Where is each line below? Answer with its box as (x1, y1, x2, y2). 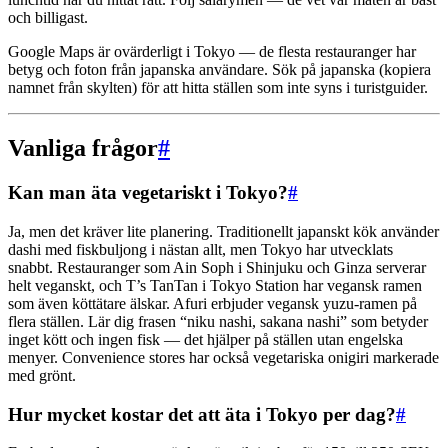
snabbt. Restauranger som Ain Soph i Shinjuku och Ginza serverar (8, 258, 426, 276)
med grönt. (8, 366, 76, 384)
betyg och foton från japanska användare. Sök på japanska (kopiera (8, 61, 431, 79)
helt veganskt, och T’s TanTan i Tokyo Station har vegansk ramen (8, 276, 422, 294)
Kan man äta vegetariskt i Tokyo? (8, 182, 288, 204)
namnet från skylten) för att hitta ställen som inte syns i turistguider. (8, 79, 428, 97)
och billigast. (8, 9, 88, 27)
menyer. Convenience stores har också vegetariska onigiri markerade (8, 348, 439, 366)
